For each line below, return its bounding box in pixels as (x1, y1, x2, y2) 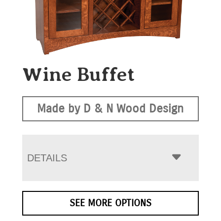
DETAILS (27, 152, 67, 163)
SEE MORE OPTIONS (69, 197, 151, 209)
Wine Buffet (22, 63, 135, 85)
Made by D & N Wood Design (37, 101, 184, 115)
